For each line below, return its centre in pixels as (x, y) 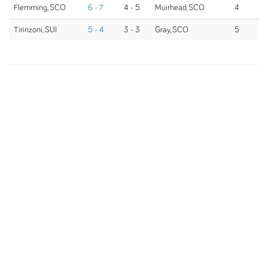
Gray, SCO (172, 30)
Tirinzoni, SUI (35, 30)
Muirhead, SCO (180, 8)
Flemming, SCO (40, 8)
